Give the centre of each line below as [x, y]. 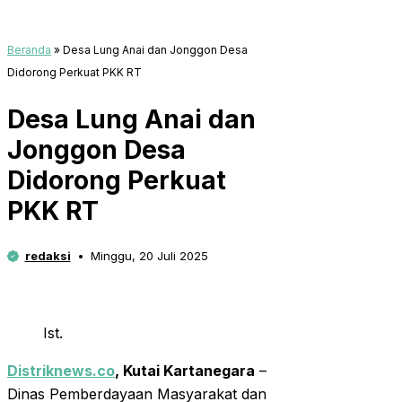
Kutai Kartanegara [189, 371]
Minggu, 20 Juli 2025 [149, 256]
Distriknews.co [61, 371]
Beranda [29, 50]
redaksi [48, 256]
